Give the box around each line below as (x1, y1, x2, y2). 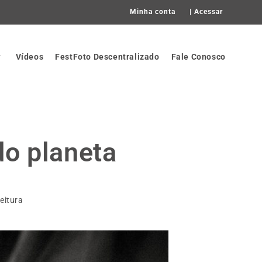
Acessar (194, 8, 223, 16)
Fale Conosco (171, 52, 226, 61)
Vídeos (15, 52, 44, 61)
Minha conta (129, 8, 175, 16)
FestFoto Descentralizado (55, 52, 160, 61)
